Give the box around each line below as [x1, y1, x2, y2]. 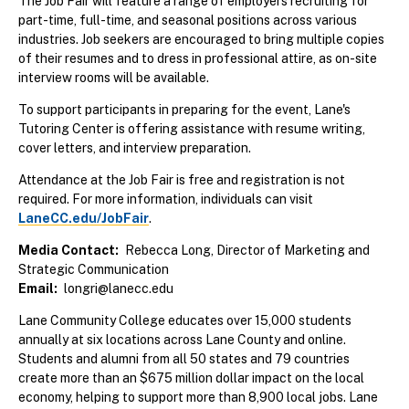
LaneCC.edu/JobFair [18, 211, 149, 226]
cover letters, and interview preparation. [18, 141, 251, 156]
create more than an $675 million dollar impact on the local [18, 371, 364, 386]
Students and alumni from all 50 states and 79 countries [18, 351, 350, 367]
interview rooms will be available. [18, 70, 209, 86]
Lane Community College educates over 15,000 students [18, 313, 351, 329]
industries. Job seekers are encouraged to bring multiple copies [18, 32, 384, 47]
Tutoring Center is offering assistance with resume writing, [18, 121, 365, 137]
